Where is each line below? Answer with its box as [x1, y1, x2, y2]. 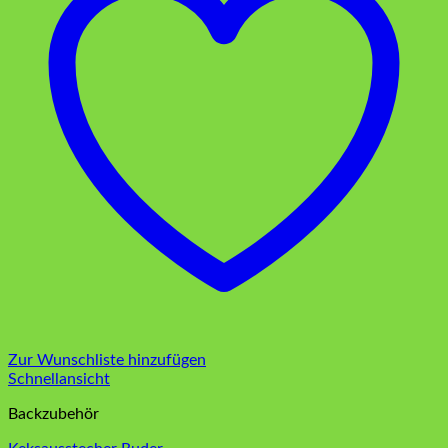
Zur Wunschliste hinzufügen [8, 352, 206, 369]
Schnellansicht [8, 371, 110, 388]
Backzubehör [8, 406, 99, 423]
